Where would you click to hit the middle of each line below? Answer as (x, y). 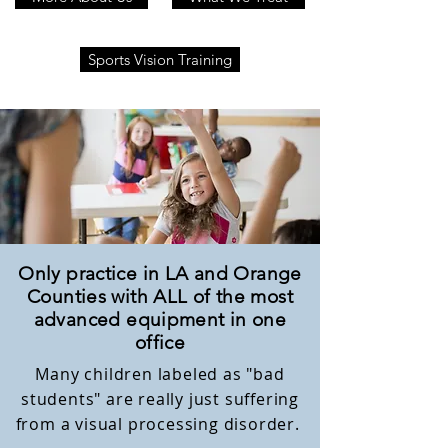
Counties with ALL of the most (160, 296)
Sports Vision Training (160, 59)
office (160, 342)
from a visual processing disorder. (160, 424)
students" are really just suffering (159, 399)
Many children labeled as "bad (160, 374)
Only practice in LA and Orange (160, 273)
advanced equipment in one (160, 319)
